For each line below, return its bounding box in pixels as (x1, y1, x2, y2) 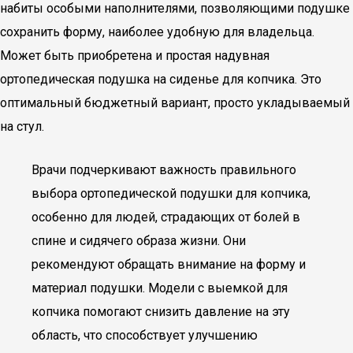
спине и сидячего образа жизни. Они (32, 233, 246, 248)
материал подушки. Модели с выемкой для (32, 281, 288, 295)
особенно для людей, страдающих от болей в (32, 210, 300, 225)
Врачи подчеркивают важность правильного (32, 162, 296, 177)
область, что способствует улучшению (32, 328, 258, 343)
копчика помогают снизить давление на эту (32, 304, 290, 319)
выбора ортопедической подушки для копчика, (32, 186, 310, 201)
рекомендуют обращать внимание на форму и (32, 257, 306, 272)
